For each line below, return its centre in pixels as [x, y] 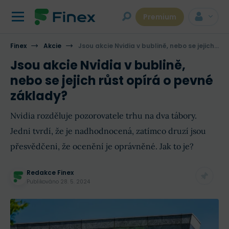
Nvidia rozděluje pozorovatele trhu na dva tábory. [104, 116]
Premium [160, 17]
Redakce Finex [50, 173]
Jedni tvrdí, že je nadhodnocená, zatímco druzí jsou [108, 131]
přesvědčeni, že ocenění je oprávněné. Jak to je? [102, 146]
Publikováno [43, 182]
